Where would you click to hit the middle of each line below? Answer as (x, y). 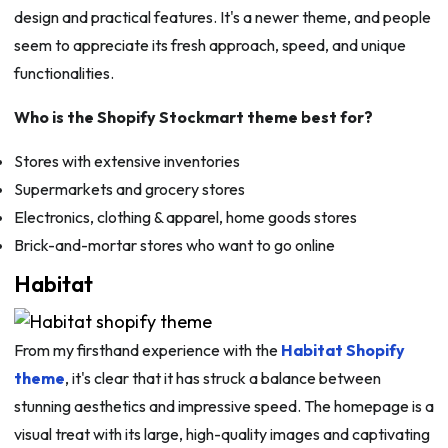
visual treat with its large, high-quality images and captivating (221, 434)
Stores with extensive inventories (126, 161)
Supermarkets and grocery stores (129, 189)
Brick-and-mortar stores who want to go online (174, 245)
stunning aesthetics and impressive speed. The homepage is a (223, 406)
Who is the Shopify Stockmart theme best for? (193, 117)
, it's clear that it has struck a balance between (222, 378)
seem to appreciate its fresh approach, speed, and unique (209, 45)
